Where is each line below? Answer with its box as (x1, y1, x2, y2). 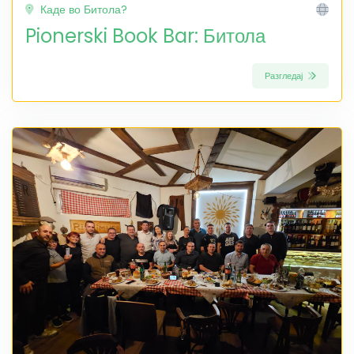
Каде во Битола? (37, 2, 127, 17)
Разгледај (265, 70, 305, 82)
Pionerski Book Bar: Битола (25, 23, 265, 49)
